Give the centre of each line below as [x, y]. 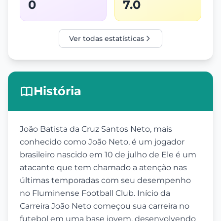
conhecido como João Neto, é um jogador [102, 142]
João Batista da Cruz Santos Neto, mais [96, 129]
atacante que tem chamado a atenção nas [103, 168]
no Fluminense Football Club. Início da [95, 193]
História [57, 91]
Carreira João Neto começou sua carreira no [105, 206]
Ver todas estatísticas [107, 39]
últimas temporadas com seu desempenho [105, 181]
